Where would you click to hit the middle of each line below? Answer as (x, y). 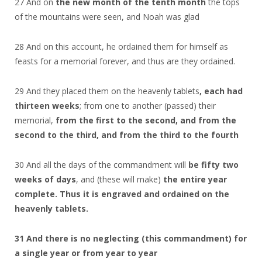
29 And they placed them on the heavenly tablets (107, 91)
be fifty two (213, 164)
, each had (221, 91)
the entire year (195, 179)
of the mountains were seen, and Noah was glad (107, 16)
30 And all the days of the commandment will (101, 164)
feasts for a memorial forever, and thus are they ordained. (125, 61)
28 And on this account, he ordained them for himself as (121, 46)
